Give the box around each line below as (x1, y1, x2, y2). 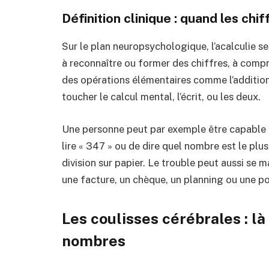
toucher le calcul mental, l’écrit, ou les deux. (62, 91, 261, 103)
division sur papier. (62, 156, 145, 169)
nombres (62, 232, 125, 250)
